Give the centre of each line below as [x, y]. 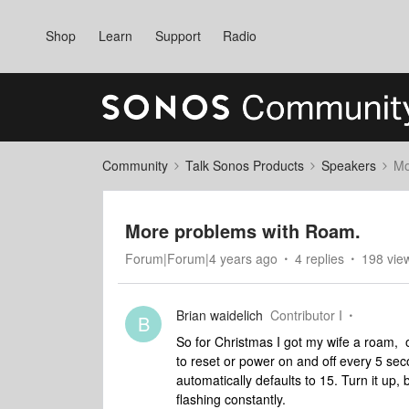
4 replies [320, 258]
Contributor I [306, 315]
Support [178, 36]
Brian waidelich [220, 315]
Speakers [349, 165]
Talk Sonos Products [245, 165]
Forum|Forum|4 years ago [201, 258]
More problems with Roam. [243, 231]
